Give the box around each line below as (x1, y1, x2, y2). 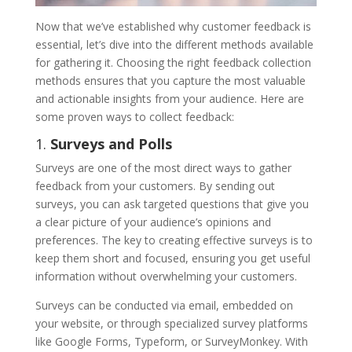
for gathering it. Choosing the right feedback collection (35, 55, 311, 71)
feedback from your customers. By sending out (35, 178, 275, 194)
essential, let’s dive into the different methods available (35, 37, 313, 53)
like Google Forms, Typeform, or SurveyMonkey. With (35, 334, 308, 350)
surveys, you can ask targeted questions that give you (35, 196, 309, 212)
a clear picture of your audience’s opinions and (35, 214, 271, 230)
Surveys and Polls (49, 134, 172, 154)
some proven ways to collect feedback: (35, 109, 234, 125)
